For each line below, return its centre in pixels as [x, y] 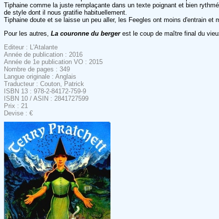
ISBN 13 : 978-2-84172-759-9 [45, 91]
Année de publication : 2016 [43, 54]
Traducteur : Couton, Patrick [44, 84]
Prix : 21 [16, 106]
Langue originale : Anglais [40, 76]
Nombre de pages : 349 [37, 69]
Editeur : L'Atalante [31, 47]
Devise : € [18, 113]
